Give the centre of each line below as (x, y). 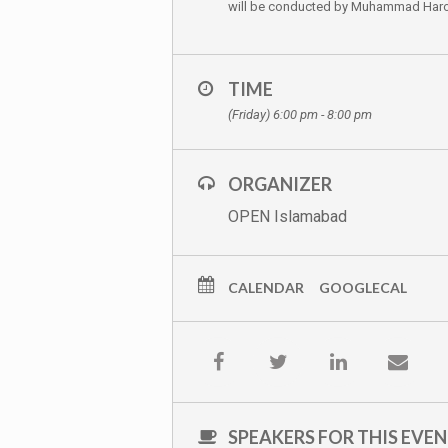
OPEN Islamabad (287, 216)
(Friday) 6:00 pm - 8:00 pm (300, 114)
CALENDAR (266, 287)
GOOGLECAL (363, 287)
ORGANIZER (280, 184)
